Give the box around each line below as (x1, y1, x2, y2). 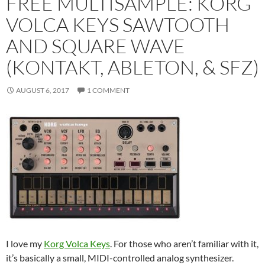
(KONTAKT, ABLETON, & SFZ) (6, 54, 259, 79)
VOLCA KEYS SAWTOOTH (6, 12, 230, 37)
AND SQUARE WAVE (6, 33, 185, 58)
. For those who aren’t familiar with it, (110, 237, 258, 249)
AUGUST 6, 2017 (16, 85, 69, 95)
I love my (6, 237, 44, 249)
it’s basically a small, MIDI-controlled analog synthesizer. (6, 251, 234, 263)
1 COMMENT (87, 85, 130, 95)
